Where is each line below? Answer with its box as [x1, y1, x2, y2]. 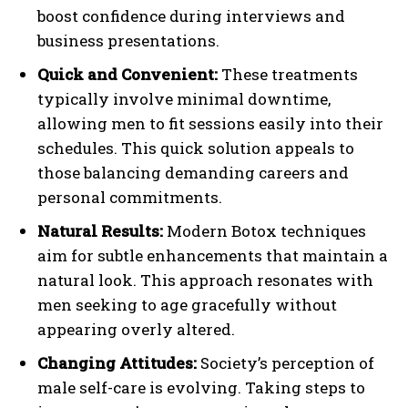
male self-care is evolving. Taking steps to [37, 377, 365, 398]
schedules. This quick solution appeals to [37, 138, 354, 158]
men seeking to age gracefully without [37, 294, 337, 315]
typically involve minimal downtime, [37, 88, 331, 109]
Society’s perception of [200, 352, 374, 373]
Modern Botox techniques [167, 220, 366, 241]
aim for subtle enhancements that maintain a [37, 245, 388, 266]
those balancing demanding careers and [37, 162, 349, 183]
